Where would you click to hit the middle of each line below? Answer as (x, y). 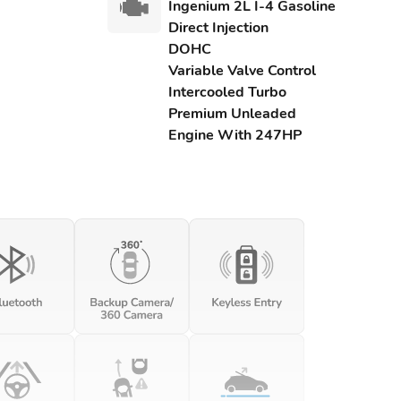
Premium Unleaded (232, 114)
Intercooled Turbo (227, 92)
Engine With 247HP (235, 135)
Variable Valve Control (242, 71)
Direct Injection (218, 28)
